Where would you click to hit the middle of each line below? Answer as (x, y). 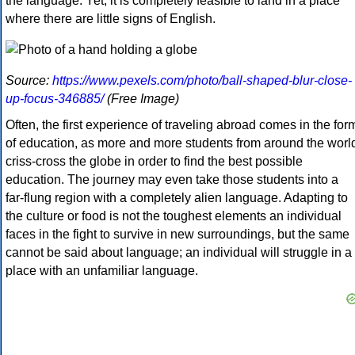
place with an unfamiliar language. (102, 271)
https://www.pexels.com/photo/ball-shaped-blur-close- (202, 81)
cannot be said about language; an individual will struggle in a (179, 253)
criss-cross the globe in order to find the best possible (154, 162)
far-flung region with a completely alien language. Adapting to (177, 198)
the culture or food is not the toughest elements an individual (174, 216)
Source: (29, 81)
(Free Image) (141, 99)
